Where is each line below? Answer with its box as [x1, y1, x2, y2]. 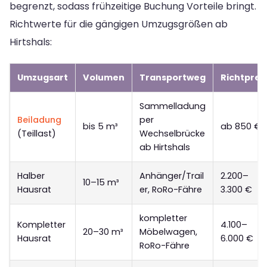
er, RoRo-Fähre [139, 184, 202, 196]
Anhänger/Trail [139, 170, 204, 182]
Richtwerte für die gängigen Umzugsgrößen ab [10, 17, 228, 32]
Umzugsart [17, 72, 68, 84]
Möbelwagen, [139, 226, 197, 238]
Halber [17, 170, 45, 182]
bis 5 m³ [83, 120, 117, 133]
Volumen [83, 72, 125, 84]
